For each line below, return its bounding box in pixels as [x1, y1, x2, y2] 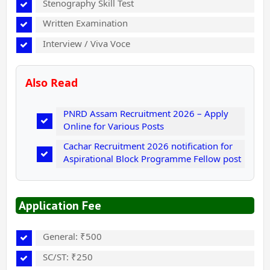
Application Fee [19, 198, 101, 214]
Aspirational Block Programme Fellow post [63, 152, 241, 165]
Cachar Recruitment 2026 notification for [63, 140, 233, 152]
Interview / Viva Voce [43, 37, 130, 49]
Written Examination [43, 17, 128, 30]
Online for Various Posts [63, 119, 164, 132]
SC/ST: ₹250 [43, 250, 93, 263]
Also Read [25, 75, 78, 90]
